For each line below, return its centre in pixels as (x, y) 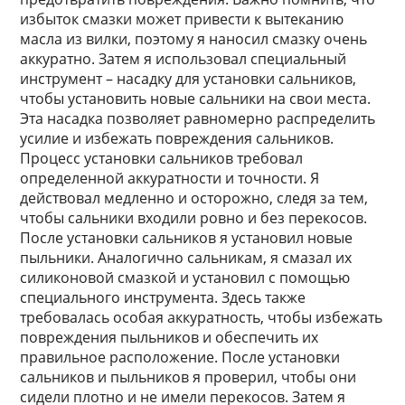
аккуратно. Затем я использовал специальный (184, 59)
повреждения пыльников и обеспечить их (170, 337)
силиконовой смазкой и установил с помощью (185, 278)
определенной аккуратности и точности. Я (170, 178)
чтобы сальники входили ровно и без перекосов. (194, 218)
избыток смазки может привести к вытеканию (182, 19)
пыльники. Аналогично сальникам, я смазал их (186, 258)
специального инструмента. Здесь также (163, 297)
